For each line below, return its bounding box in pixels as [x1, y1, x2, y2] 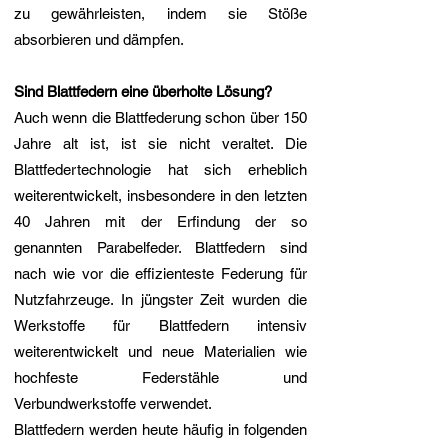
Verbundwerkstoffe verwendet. [14, 395, 212, 413]
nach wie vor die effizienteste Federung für [14, 265, 307, 283]
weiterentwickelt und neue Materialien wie [14, 343, 307, 361]
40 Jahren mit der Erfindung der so [14, 213, 307, 231]
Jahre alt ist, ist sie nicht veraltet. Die [14, 135, 307, 153]
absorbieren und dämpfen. [14, 31, 184, 49]
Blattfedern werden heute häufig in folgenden [14, 421, 307, 439]
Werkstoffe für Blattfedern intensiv [14, 317, 307, 335]
